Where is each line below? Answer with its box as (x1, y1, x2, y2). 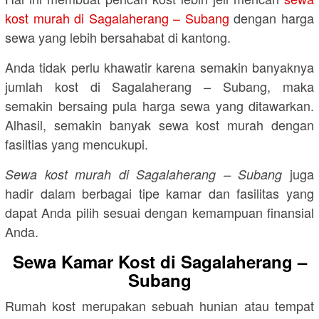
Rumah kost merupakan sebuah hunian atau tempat (5, 296, 314, 315)
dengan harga (229, 9, 315, 28)
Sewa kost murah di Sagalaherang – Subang (5, 165, 283, 184)
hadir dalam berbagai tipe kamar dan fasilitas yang (5, 184, 314, 203)
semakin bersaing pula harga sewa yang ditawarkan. (5, 96, 314, 115)
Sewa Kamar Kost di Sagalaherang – (12, 249, 307, 274)
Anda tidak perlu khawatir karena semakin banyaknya (5, 58, 314, 77)
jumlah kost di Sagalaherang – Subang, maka (5, 77, 314, 96)
